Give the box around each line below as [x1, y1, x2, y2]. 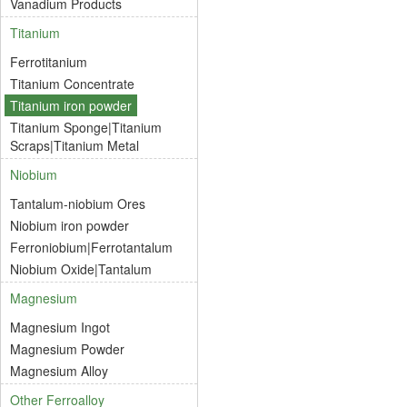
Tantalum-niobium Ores [10, 194, 145, 213]
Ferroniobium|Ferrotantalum [10, 238, 173, 256]
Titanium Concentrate [10, 74, 134, 93]
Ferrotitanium [10, 53, 87, 71]
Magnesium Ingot [10, 318, 110, 336]
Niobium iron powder [10, 216, 129, 234]
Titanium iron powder [10, 96, 132, 114]
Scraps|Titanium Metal [10, 136, 139, 154]
